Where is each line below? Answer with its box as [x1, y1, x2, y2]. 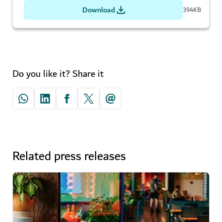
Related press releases [12, 146, 126, 167]
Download [82, 3, 115, 17]
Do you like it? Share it [12, 65, 104, 82]
